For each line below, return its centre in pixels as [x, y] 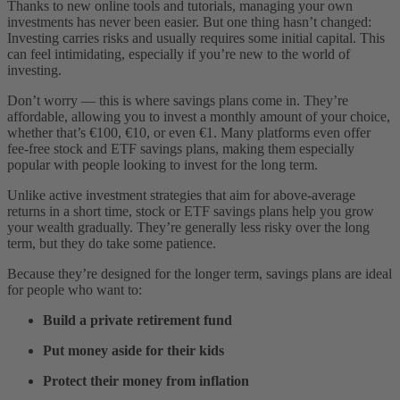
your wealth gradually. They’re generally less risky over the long [188, 228]
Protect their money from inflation [146, 381]
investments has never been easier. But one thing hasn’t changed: [189, 22]
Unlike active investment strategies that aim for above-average [181, 196]
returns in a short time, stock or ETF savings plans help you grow [191, 212]
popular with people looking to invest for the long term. [162, 165]
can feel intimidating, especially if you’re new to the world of [179, 54]
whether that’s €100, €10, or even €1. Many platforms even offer [189, 133]
